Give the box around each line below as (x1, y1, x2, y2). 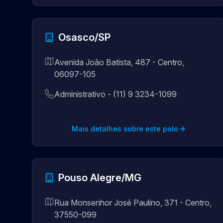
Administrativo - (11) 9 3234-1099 (54, 89, 177, 99)
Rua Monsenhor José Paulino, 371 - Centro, (54, 198, 212, 208)
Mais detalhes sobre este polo (71, 124, 178, 133)
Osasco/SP (58, 31, 111, 43)
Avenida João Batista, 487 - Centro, (54, 57, 184, 67)
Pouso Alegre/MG (58, 172, 141, 184)
